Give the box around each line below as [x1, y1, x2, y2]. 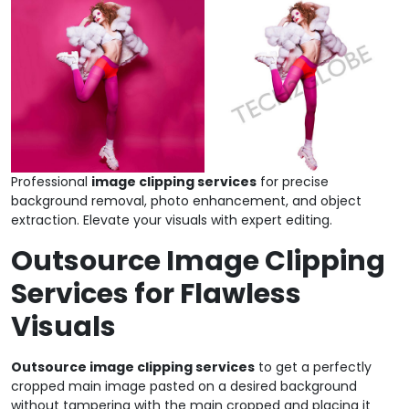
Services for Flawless [11, 274, 301, 313]
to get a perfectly [255, 357, 372, 376]
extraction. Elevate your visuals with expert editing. [11, 210, 332, 229]
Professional [11, 172, 91, 191]
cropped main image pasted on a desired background [11, 376, 357, 395]
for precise [257, 172, 329, 191]
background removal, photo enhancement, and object [11, 191, 362, 210]
